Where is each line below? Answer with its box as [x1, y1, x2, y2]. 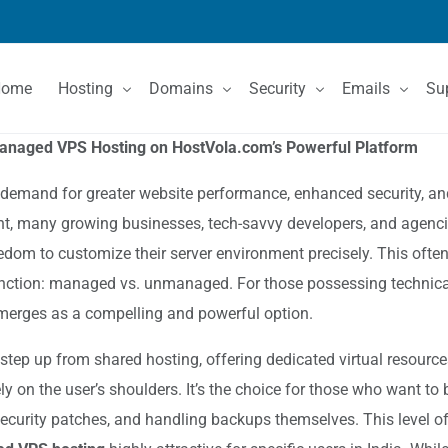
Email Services [342, 181, 442, 200]
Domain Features [149, 252, 264, 271]
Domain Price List [149, 216, 269, 235]
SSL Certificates [249, 181, 357, 200]
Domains [149, 78, 214, 98]
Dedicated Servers [58, 252, 180, 271]
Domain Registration [149, 181, 287, 200]
